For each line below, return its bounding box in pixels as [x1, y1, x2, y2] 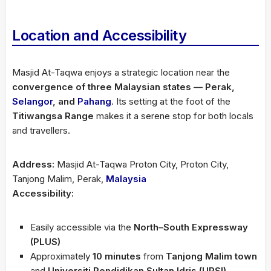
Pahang [77, 95, 111, 107]
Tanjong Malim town [166, 250, 257, 262]
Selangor [12, 95, 53, 107]
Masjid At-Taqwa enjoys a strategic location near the [12, 66, 230, 78]
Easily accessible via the [30, 221, 134, 233]
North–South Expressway [134, 221, 248, 233]
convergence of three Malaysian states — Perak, [12, 80, 235, 93]
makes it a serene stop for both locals [94, 109, 253, 122]
